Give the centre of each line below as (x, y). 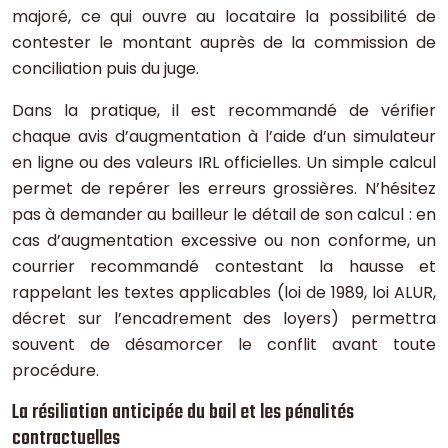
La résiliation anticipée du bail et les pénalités (183, 413)
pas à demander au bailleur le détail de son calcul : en (224, 215)
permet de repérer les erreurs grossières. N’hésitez (224, 189)
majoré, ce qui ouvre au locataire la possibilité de (224, 17)
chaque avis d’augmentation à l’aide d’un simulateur (224, 137)
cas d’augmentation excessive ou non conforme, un (224, 241)
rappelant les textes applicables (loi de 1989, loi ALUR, (224, 293)
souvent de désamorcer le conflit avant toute (224, 345)
